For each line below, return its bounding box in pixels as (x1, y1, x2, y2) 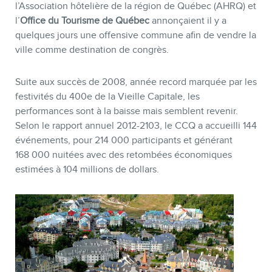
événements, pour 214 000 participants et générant (15, 135, 233, 146)
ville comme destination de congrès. (15, 44, 169, 56)
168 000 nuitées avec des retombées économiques (15, 149, 232, 161)
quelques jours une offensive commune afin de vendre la (15, 30, 256, 41)
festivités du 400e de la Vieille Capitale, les (15, 91, 200, 103)
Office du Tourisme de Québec (20, 15, 149, 27)
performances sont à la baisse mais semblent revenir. (15, 106, 238, 117)
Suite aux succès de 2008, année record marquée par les (15, 76, 257, 88)
